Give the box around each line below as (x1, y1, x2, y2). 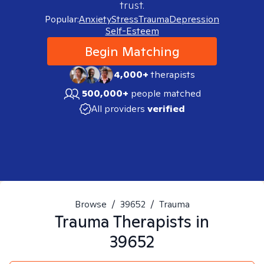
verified (147, 103, 185, 115)
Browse (74, 198, 107, 210)
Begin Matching (84, 43, 180, 60)
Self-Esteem (105, 25, 159, 37)
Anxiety (79, 13, 111, 25)
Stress (111, 13, 138, 25)
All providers (91, 103, 145, 115)
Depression (169, 13, 219, 25)
